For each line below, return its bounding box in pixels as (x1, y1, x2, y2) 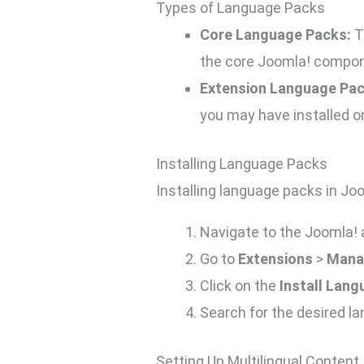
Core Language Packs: (200, 26, 352, 44)
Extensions (238, 250, 314, 268)
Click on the (200, 277, 280, 295)
